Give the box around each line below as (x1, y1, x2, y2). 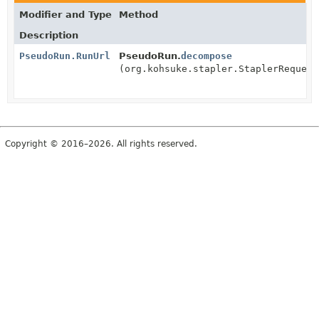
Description (19, 29, 78, 41)
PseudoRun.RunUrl (19, 50, 110, 61)
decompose (181, 50, 232, 61)
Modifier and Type (19, 9, 112, 20)
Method (119, 9, 158, 20)
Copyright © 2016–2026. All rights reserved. (5, 138, 197, 149)
